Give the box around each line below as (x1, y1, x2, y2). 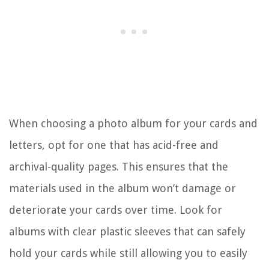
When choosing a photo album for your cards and (9, 116, 258, 130)
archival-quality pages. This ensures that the (9, 160, 228, 173)
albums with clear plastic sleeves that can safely (9, 225, 246, 238)
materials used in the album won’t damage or (9, 181, 236, 195)
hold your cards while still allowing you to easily (9, 246, 247, 259)
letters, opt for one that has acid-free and (9, 138, 219, 151)
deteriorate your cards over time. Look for (9, 203, 222, 216)
